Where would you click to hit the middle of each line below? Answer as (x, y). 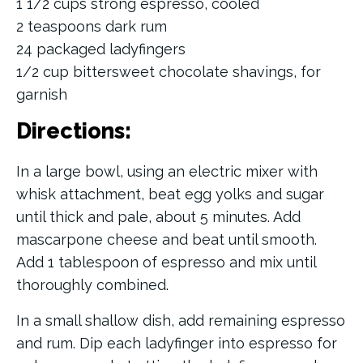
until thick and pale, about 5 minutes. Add (158, 217)
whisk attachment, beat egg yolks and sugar (170, 194)
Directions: (74, 131)
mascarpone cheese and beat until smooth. (167, 240)
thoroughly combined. (92, 285)
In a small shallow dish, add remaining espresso (181, 321)
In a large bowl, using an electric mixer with (167, 172)
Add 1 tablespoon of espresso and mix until (166, 263)
